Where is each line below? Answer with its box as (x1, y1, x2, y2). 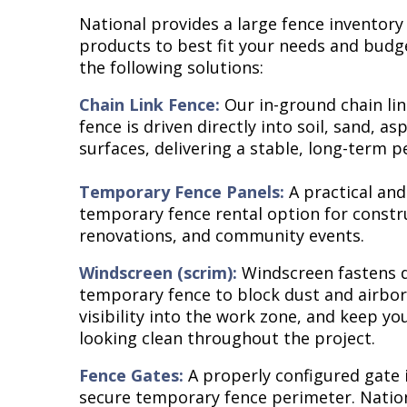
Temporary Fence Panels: (79, 180, 284, 203)
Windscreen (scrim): (79, 261, 237, 283)
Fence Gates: (79, 363, 184, 386)
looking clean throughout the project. (79, 326, 375, 349)
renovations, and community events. (79, 223, 364, 246)
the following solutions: (79, 55, 263, 78)
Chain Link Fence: (79, 93, 220, 115)
